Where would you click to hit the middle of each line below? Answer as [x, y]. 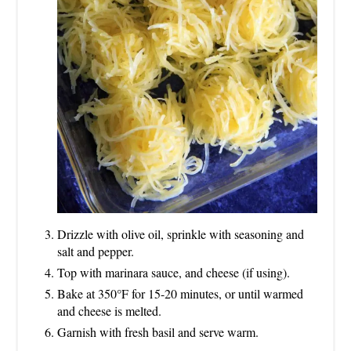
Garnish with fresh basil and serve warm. [158, 332]
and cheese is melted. [109, 311]
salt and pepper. [96, 251]
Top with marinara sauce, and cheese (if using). [174, 273]
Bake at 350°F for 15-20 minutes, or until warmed [180, 294]
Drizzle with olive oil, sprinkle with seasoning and [181, 234]
